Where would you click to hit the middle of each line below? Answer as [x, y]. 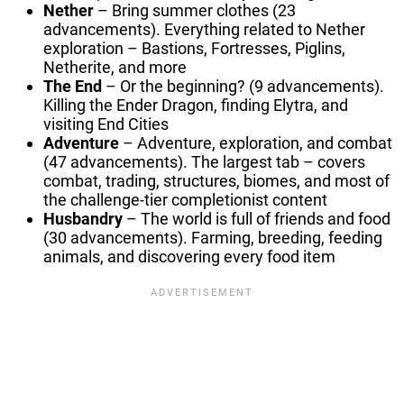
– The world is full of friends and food [257, 218]
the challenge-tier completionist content [185, 199]
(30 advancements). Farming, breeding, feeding [213, 237]
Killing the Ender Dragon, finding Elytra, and [196, 105]
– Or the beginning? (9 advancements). [243, 86]
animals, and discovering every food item [189, 256]
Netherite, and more [115, 67]
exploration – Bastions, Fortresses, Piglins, [194, 48]
